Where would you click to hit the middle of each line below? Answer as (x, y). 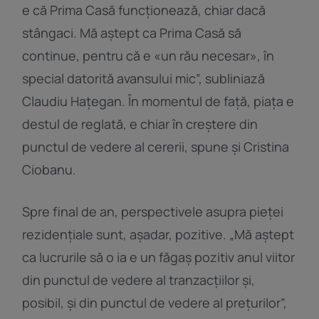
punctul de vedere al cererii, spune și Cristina (156, 147)
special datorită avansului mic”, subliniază (144, 79)
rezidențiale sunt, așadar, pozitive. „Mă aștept (158, 235)
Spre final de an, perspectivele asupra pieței (153, 212)
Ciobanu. (49, 170)
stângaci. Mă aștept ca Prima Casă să (132, 33)
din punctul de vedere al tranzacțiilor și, (139, 280)
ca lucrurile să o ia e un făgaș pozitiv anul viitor (159, 257)
